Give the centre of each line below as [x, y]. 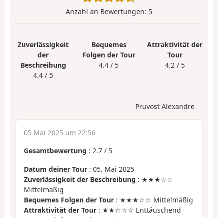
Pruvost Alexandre [165, 106]
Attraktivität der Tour [60, 210]
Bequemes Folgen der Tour [69, 200]
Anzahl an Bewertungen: [107, 12]
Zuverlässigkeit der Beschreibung [80, 180]
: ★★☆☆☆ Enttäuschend [139, 210]
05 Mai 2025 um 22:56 [60, 132]
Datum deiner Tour [55, 169]
